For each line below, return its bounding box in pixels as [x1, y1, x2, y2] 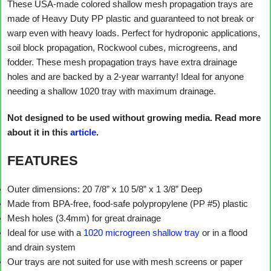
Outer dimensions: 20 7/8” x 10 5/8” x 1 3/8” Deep [7, 184, 202, 195]
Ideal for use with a [7, 227, 83, 238]
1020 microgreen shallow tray [83, 227, 200, 238]
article [70, 127, 96, 138]
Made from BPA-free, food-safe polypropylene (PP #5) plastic [7, 198, 248, 209]
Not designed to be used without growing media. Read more [7, 113, 261, 123]
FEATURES [7, 153, 78, 169]
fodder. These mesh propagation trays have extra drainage [7, 57, 237, 68]
